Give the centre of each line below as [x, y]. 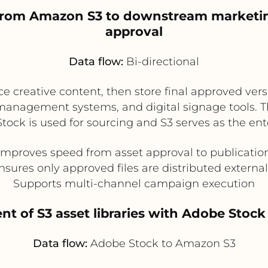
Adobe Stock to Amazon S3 [161, 243]
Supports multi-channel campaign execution [134, 183]
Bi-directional [161, 61]
